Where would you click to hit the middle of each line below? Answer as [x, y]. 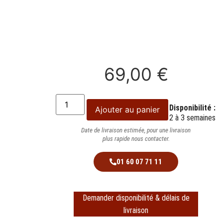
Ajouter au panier [128, 110]
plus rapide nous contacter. [136, 139]
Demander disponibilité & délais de [136, 198]
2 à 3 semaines [192, 118]
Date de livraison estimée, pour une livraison [136, 130]
